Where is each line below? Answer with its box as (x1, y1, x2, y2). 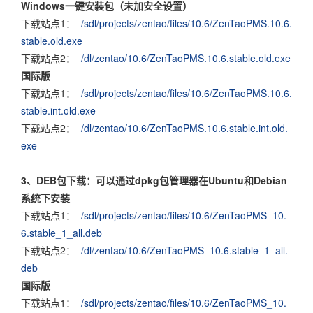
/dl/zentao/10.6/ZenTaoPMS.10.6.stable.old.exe (81, 51, 291, 65)
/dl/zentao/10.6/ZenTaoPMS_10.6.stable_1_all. (81, 243, 288, 257)
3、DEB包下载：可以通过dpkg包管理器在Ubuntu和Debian (21, 173, 287, 187)
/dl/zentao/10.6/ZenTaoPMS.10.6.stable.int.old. (81, 121, 288, 135)
